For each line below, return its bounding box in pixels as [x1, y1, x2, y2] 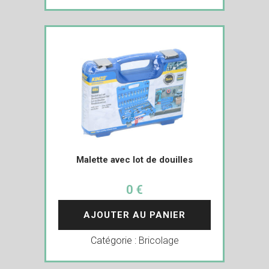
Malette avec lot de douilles [76, 154, 193, 165]
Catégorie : [90, 234, 139, 246]
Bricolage [138, 234, 179, 246]
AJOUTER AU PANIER [83, 209, 186, 220]
